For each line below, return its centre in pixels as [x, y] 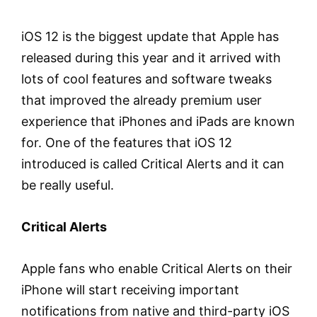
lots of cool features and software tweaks [146, 79]
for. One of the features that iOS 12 [127, 143]
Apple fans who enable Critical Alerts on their [157, 268]
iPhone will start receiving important [130, 289]
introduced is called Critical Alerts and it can [153, 164]
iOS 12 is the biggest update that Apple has [150, 36]
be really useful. [68, 185]
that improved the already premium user [142, 100]
